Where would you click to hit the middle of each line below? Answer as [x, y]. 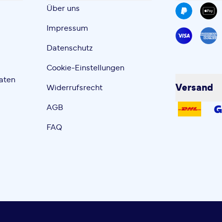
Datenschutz [70, 48]
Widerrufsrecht [75, 88]
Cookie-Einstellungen [86, 68]
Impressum [68, 28]
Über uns [63, 8]
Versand [194, 88]
